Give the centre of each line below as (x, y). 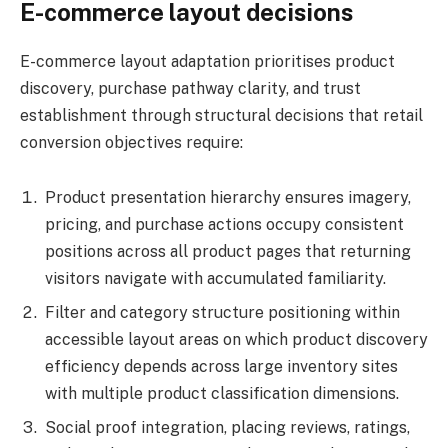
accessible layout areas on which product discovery (236, 340)
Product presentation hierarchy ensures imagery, (228, 198)
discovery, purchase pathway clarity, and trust (190, 88)
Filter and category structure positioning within (222, 313)
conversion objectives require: (131, 142)
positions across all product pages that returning (228, 252)
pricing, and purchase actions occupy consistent (224, 225)
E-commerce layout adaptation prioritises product (207, 61)
